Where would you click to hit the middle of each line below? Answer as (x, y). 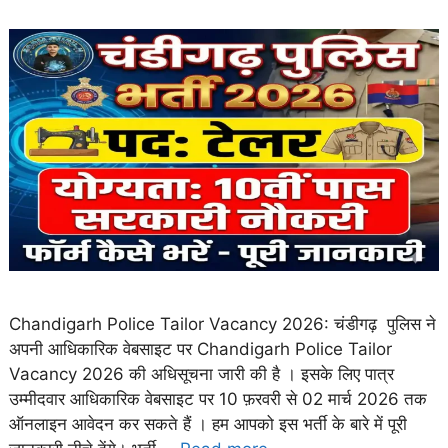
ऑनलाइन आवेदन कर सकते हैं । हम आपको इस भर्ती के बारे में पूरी (208, 424)
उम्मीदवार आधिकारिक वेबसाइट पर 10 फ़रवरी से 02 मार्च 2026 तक (218, 399)
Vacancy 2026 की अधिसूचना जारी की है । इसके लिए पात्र (201, 374)
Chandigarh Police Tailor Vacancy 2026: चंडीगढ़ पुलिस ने (222, 324)
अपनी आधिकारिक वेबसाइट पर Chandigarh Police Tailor (200, 349)
